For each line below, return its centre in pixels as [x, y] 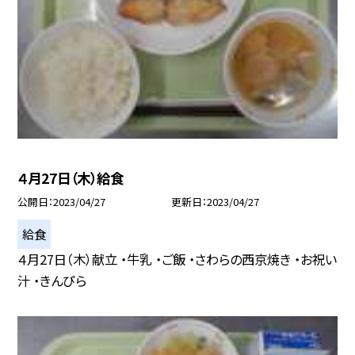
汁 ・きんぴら [52, 280]
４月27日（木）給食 [71, 177]
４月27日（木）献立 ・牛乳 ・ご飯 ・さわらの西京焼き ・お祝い [177, 259]
